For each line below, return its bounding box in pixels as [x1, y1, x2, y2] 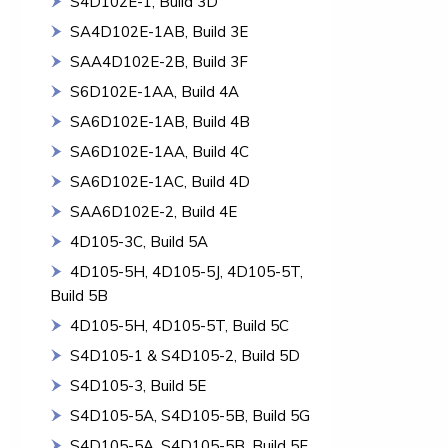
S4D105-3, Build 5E [70, 376, 206, 395]
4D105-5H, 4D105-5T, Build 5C [70, 316, 289, 335]
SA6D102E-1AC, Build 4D [70, 172, 250, 191]
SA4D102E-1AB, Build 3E [70, 22, 248, 41]
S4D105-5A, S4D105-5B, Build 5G [70, 406, 310, 425]
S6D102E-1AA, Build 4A [70, 82, 239, 101]
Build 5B [50, 286, 108, 305]
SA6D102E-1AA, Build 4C [70, 142, 249, 161]
